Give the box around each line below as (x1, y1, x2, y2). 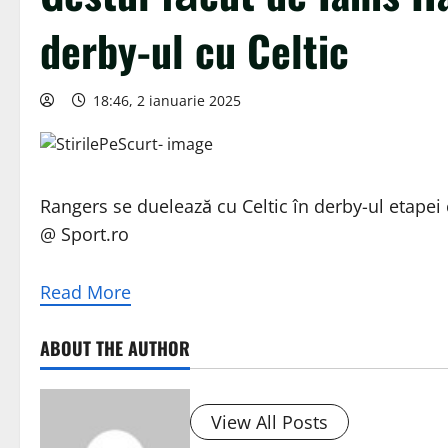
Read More (40, 280, 131, 305)
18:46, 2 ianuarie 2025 (89, 91, 245, 111)
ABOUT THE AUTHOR (40, 335, 190, 362)
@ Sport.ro (40, 222, 129, 247)
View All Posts (211, 410, 328, 435)
